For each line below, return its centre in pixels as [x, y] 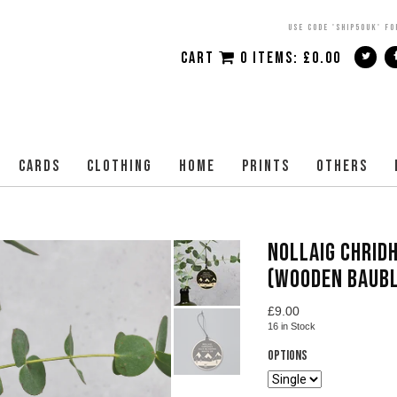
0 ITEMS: [272, 58]
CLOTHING [120, 166]
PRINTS [266, 166]
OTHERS [342, 166]
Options [287, 356]
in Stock [298, 326]
